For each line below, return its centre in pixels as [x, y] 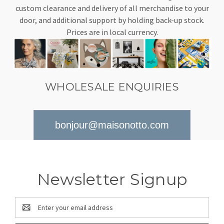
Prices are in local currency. [112, 32]
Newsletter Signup [112, 179]
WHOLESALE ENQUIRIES [112, 87]
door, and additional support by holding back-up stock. [112, 20]
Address [28, 213]
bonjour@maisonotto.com [112, 125]
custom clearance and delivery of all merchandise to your [112, 8]
